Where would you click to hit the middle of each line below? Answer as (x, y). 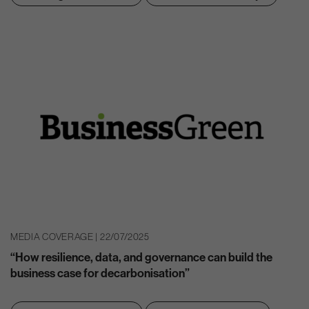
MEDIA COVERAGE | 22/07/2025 (80, 237)
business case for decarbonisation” (100, 272)
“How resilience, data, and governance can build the (141, 257)
